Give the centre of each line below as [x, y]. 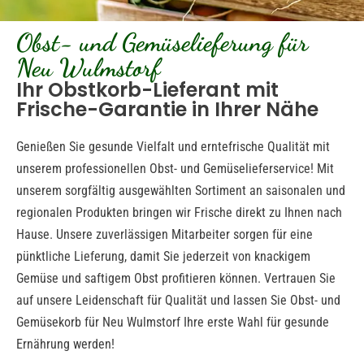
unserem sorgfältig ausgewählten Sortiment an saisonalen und [181, 190]
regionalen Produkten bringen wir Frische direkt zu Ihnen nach [179, 212]
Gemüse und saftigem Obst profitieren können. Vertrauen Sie [176, 278]
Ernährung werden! [65, 344]
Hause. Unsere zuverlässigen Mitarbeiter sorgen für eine [165, 234]
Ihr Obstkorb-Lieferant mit [147, 89]
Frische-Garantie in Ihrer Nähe [167, 109]
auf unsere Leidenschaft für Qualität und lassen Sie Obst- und [178, 300]
